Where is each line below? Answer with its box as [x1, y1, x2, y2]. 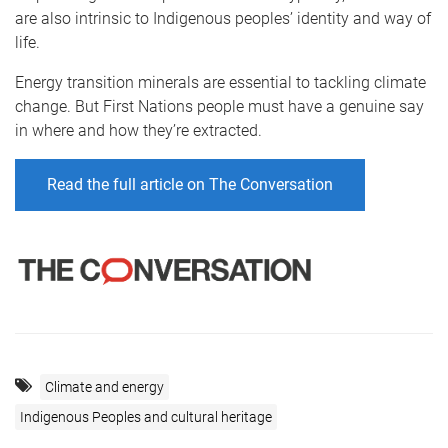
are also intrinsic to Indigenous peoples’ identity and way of [15, 9, 431, 28]
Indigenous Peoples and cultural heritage [20, 408, 272, 425]
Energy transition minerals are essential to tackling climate [15, 73, 426, 92]
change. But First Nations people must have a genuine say [15, 97, 424, 116]
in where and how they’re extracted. [15, 121, 262, 140]
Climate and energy [45, 378, 164, 395]
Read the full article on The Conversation [47, 175, 333, 194]
